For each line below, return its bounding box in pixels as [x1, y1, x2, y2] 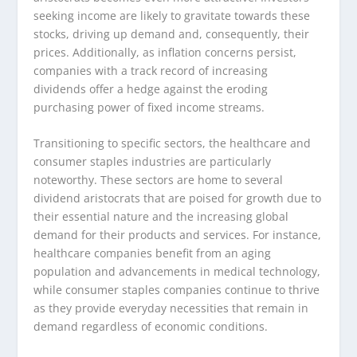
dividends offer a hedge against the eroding [33, 80, 269, 96]
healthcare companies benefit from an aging [33, 245, 272, 261]
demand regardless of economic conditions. [33, 319, 269, 335]
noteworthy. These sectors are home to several [33, 172, 284, 188]
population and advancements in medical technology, [33, 264, 321, 280]
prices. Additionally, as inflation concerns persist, [33, 44, 297, 60]
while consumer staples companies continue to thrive [33, 282, 320, 298]
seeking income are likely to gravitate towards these [33, 7, 311, 23]
